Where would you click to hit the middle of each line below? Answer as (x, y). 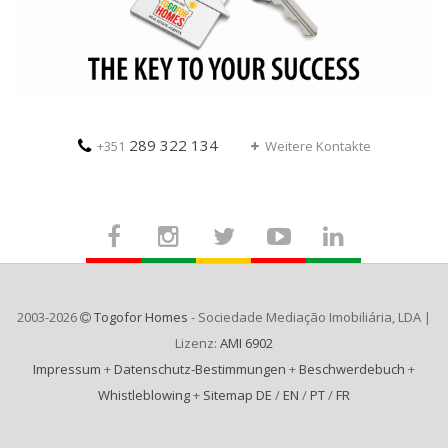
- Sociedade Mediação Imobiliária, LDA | (309, 317)
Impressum (67, 369)
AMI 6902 (246, 343)
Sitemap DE (237, 395)
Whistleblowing (144, 395)
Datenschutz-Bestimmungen (200, 369)
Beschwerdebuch (352, 369)
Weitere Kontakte (317, 146)
